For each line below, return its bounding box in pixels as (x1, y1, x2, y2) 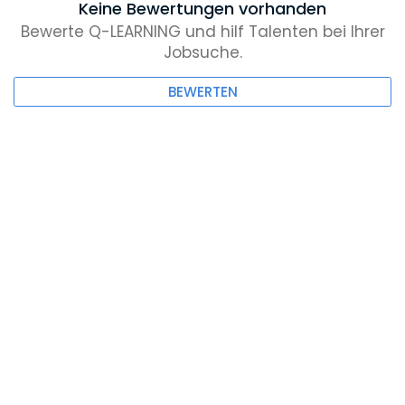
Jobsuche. (163, 42, 242, 64)
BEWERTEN (167, 82, 238, 102)
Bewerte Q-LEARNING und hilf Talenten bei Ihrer (20, 21, 385, 43)
